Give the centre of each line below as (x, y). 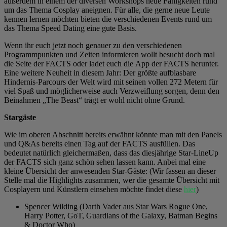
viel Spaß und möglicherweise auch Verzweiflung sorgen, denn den (112, 91)
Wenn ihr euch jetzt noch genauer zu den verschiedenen (93, 45)
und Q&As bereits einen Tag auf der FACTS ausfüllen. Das (100, 143)
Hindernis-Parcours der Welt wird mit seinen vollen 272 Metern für (111, 82)
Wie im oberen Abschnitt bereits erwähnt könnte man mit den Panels (113, 134)
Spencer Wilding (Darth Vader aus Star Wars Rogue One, (116, 206)
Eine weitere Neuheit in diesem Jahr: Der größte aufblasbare (100, 72)
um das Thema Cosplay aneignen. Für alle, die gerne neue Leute (107, 10)
